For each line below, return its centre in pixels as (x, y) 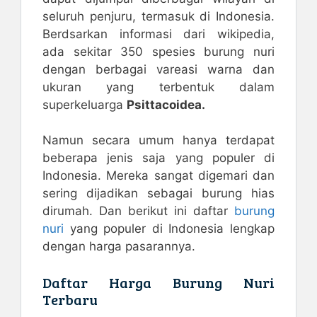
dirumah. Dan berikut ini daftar (138, 211)
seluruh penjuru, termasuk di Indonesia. (158, 16)
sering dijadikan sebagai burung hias (158, 194)
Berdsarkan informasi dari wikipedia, (158, 34)
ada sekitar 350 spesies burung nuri (158, 51)
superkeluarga (85, 104)
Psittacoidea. (166, 104)
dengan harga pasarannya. (119, 247)
